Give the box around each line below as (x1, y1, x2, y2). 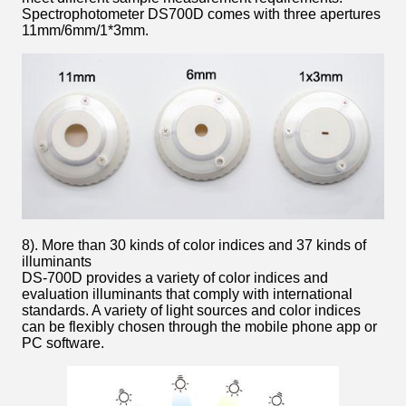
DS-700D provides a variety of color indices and (22, 270, 328, 286)
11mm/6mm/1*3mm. (22, 23, 149, 39)
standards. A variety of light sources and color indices (22, 303, 361, 319)
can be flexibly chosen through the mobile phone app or (22, 319, 377, 335)
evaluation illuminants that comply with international (22, 286, 353, 303)
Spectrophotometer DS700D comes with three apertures (22, 6, 381, 23)
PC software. (22, 335, 104, 352)
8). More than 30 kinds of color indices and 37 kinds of (22, 237, 366, 254)
